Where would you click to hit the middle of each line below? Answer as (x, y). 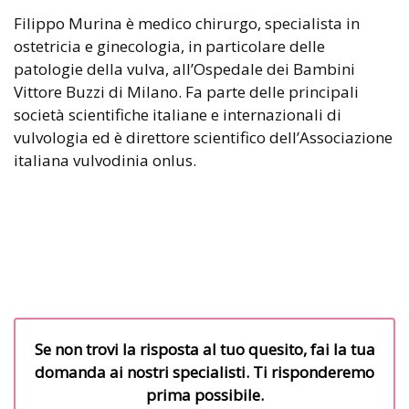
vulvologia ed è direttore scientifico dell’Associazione (203, 137)
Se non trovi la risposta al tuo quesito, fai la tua (204, 349)
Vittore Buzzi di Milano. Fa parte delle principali (186, 91)
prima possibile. (204, 394)
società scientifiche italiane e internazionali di (178, 114)
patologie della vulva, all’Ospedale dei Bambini (184, 68)
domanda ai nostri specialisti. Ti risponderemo (204, 372)
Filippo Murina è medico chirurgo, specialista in (187, 23)
